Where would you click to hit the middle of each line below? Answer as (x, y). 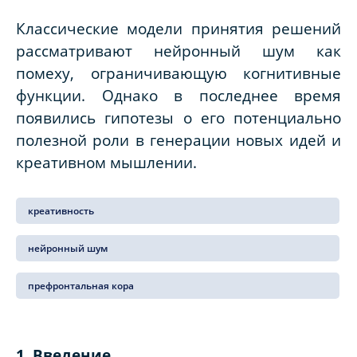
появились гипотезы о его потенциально (178, 118)
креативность (61, 211)
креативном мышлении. (106, 163)
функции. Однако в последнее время (178, 96)
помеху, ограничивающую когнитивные (178, 73)
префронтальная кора (81, 286)
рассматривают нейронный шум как (178, 51)
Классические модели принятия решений (178, 29)
